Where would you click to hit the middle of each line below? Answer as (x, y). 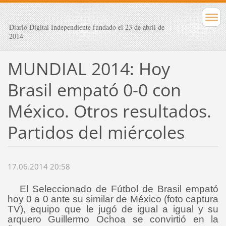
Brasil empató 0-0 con (94, 90)
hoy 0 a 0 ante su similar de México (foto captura (113, 199)
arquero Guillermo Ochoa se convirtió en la (113, 219)
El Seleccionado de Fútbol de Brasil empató (113, 189)
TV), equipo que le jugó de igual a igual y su (113, 209)
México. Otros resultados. (109, 111)
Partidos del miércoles (96, 132)
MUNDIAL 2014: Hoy (89, 68)
